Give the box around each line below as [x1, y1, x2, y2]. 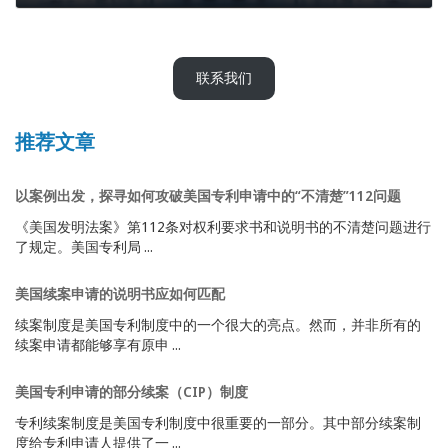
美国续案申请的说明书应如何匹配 [15, 284, 225, 304]
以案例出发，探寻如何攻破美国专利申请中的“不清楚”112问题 [15, 186, 401, 206]
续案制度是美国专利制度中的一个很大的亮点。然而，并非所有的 [15, 315, 421, 335]
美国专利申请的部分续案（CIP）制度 [15, 382, 248, 402]
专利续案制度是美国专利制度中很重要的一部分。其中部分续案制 [15, 413, 421, 433]
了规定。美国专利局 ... [15, 237, 153, 257]
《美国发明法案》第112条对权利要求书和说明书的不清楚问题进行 [15, 217, 431, 237]
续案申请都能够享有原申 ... [15, 335, 181, 355]
